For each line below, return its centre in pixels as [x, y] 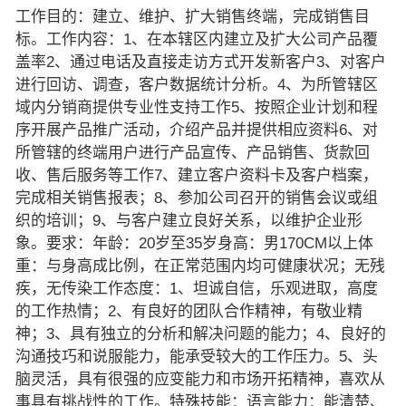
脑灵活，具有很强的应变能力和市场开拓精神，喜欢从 [200, 379]
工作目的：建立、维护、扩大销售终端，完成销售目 [192, 16]
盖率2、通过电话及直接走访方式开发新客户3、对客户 [200, 62]
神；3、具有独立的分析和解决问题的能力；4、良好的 [200, 333]
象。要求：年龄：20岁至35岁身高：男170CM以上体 [194, 243]
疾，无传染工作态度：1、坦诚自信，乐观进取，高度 [196, 288]
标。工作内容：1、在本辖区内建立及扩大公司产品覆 [196, 39]
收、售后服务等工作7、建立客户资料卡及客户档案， [196, 175]
